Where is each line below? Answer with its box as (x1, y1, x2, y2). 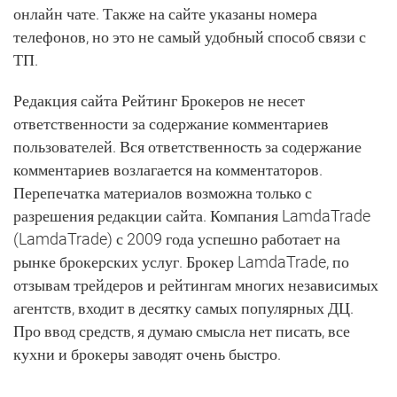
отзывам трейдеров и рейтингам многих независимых (13, 275, 378, 294)
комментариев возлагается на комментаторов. (13, 160, 323, 179)
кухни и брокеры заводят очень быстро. (13, 344, 281, 363)
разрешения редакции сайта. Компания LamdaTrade (13, 206, 370, 225)
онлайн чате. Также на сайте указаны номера (13, 4, 317, 23)
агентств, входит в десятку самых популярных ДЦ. (13, 298, 354, 317)
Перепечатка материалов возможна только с (13, 183, 312, 202)
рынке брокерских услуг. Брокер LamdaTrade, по (13, 252, 349, 271)
